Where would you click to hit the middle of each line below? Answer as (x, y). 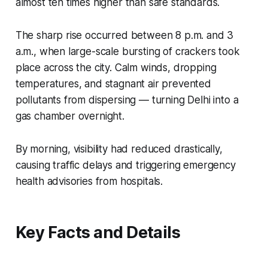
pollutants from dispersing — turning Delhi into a (127, 100)
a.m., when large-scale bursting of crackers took (127, 52)
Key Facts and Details (98, 233)
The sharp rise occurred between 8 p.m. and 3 (124, 36)
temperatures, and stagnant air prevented (113, 84)
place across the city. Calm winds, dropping (116, 68)
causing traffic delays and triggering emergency (125, 165)
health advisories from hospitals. (89, 182)
